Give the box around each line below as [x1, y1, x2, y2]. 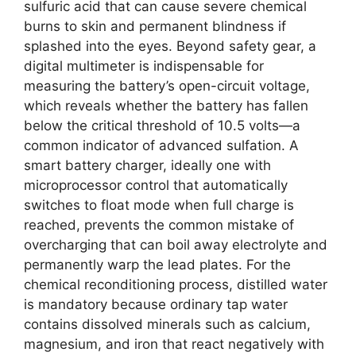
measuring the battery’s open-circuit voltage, [24, 78, 310, 95]
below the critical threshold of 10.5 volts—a [24, 118, 300, 134]
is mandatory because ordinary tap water [24, 296, 288, 313]
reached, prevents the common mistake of [24, 217, 294, 234]
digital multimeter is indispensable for [24, 58, 264, 75]
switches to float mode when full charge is [24, 197, 294, 214]
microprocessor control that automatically [24, 177, 288, 194]
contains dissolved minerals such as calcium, [24, 316, 311, 333]
